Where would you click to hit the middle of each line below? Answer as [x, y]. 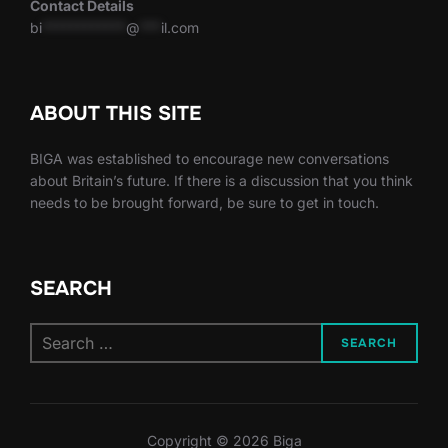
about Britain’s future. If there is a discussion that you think [221, 181]
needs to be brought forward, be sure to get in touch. [204, 203]
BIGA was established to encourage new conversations [209, 159]
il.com [180, 28]
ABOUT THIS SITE [115, 114]
